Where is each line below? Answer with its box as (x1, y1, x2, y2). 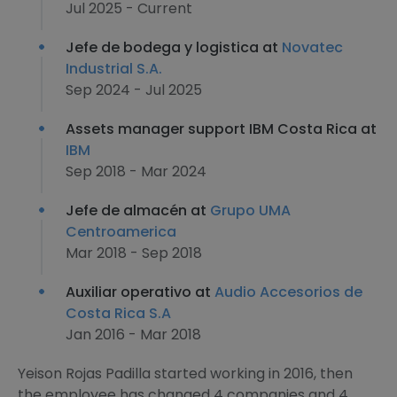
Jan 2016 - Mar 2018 (66, 324, 201, 345)
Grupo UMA (210, 200, 291, 221)
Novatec (282, 37, 343, 58)
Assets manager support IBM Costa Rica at (66, 119, 377, 139)
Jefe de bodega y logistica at (66, 37, 282, 58)
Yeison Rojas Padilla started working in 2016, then (18, 363, 353, 384)
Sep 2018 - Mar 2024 (66, 161, 206, 182)
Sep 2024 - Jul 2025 (66, 80, 202, 100)
